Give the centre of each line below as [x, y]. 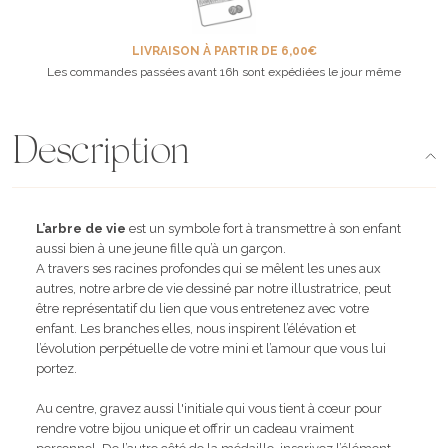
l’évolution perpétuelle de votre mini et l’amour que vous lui [211, 348]
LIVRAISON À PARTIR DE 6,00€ [224, 50]
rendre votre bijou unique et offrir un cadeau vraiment [195, 428]
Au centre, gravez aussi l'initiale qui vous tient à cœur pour [209, 408]
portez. [56, 368]
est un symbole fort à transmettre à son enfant [263, 228]
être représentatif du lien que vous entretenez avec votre [202, 308]
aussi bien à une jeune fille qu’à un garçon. [161, 248]
